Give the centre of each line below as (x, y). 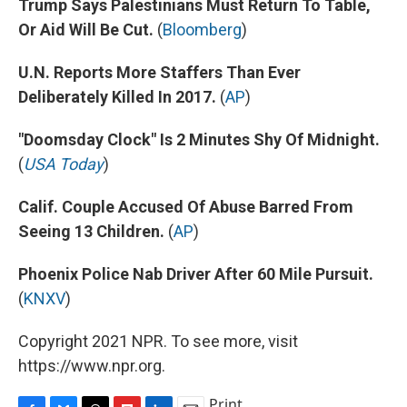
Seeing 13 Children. (91, 232)
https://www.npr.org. (92, 366)
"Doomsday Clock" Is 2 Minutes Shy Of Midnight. (199, 140)
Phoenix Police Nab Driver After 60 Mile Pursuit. (196, 274)
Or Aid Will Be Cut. (86, 30)
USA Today (64, 164)
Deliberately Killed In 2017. (117, 97)
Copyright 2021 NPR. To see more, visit (158, 342)
